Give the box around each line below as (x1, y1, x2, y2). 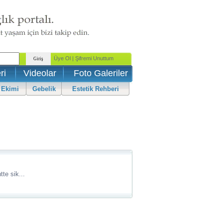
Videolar (23, 68, 56, 78)
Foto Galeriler (73, 68, 128, 78)
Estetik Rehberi (72, 85, 119, 93)
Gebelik (32, 85, 56, 93)
